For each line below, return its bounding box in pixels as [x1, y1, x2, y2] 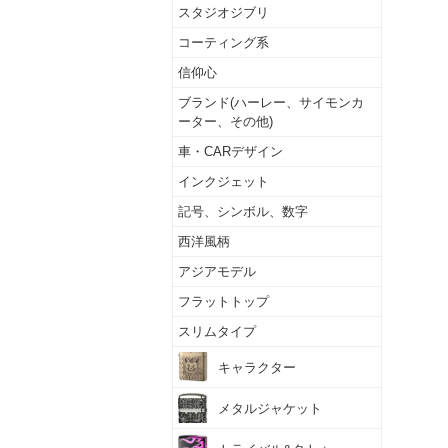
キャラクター [218, 359, 296, 375]
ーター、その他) [178, 114, 273, 129]
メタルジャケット [218, 400, 322, 416]
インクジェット [178, 174, 269, 189]
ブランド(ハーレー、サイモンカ [178, 95, 364, 110]
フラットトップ [178, 294, 269, 309]
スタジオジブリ [178, 5, 269, 20]
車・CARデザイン [178, 144, 283, 159]
